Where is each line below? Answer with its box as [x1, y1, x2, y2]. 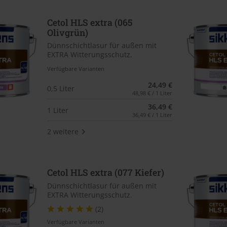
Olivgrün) [47, 26, 88, 39]
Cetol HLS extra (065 [47, 16, 132, 28]
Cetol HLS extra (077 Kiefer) [47, 167, 164, 179]
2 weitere [47, 126, 79, 136]
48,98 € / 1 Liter [132, 89, 173, 97]
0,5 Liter [47, 83, 74, 93]
